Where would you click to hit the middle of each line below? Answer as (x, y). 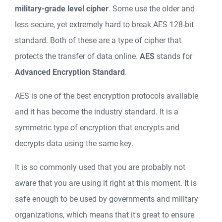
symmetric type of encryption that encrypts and (97, 128)
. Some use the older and (152, 9)
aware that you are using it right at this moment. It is (106, 183)
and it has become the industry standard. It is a (97, 112)
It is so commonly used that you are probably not (100, 167)
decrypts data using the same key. (74, 144)
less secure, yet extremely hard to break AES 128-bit (104, 25)
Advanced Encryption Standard (70, 72)
